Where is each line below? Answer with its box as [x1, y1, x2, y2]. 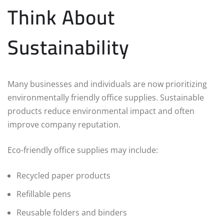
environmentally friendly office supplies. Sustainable [7, 92, 204, 103]
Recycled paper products [16, 170, 110, 181]
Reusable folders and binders [16, 207, 127, 218]
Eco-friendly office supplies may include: [7, 144, 158, 156]
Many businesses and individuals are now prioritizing [7, 78, 207, 90]
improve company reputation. [7, 119, 120, 130]
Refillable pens [16, 188, 71, 200]
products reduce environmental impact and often [7, 105, 194, 117]
